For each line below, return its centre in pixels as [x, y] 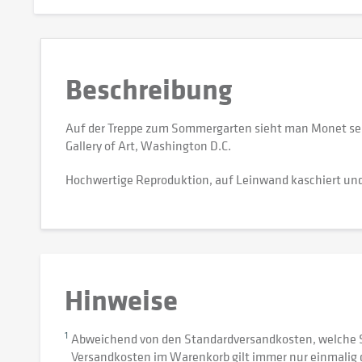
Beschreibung [149, 88]
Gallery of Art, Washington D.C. [148, 145]
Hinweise [121, 299]
